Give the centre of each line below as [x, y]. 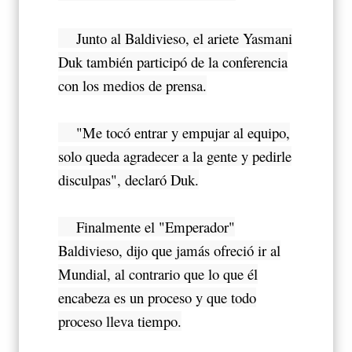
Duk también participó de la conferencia [173, 62]
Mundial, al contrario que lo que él [158, 274]
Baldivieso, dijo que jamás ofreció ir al [169, 251]
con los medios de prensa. [132, 86]
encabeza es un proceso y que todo [157, 298]
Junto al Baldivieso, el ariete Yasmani [175, 38]
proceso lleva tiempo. [120, 321]
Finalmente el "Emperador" [147, 227]
